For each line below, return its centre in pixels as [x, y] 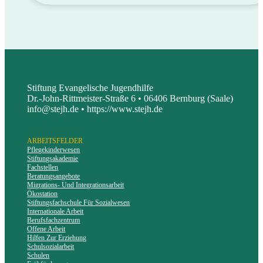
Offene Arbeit [46, 229]
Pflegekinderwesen [54, 150]
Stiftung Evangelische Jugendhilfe [90, 87]
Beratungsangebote [54, 176]
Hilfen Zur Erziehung [57, 238]
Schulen [38, 256]
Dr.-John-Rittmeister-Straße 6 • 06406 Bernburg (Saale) [130, 98]
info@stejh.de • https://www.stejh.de [95, 109]
